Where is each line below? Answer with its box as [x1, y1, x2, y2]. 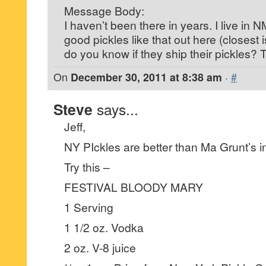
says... [97, 99, 138, 119]
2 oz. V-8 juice [64, 239, 136, 255]
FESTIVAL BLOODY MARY [64, 179, 203, 195]
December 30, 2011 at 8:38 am [71, 69, 222, 84]
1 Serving [64, 199, 113, 215]
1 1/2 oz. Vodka [64, 219, 144, 235]
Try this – [64, 159, 110, 175]
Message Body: [64, 2, 144, 18]
